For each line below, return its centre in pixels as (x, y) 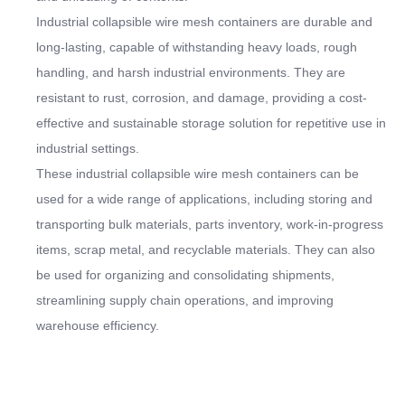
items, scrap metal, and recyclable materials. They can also (206, 249)
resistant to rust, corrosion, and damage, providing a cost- (202, 97)
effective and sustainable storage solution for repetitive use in (211, 122)
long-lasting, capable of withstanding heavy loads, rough (197, 47)
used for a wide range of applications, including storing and (204, 198)
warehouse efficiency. (98, 325)
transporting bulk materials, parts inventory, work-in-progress (210, 224)
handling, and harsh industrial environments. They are (191, 72)
